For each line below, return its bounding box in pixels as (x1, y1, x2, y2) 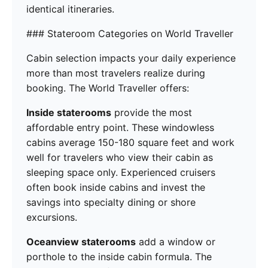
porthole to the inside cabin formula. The (26, 251, 212, 263)
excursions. (26, 211, 77, 224)
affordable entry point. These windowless (26, 121, 214, 134)
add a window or (136, 236, 215, 248)
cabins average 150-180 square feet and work (26, 136, 234, 149)
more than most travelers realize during (26, 67, 205, 80)
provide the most (111, 106, 192, 119)
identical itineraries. (26, 3, 114, 16)
